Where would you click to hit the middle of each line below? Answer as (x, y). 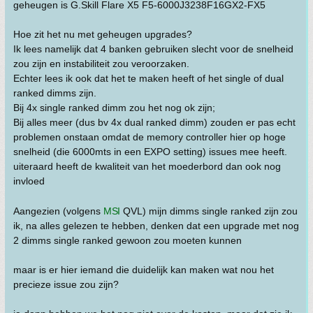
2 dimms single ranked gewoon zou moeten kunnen (128, 240)
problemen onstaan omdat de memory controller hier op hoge (150, 137)
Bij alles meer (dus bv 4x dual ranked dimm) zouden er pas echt (154, 122)
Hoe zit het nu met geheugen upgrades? (103, 34)
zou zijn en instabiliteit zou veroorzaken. (101, 64)
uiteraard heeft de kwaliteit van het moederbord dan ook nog (147, 166)
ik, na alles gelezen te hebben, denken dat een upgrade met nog (156, 226)
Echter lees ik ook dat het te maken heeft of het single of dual (148, 78)
